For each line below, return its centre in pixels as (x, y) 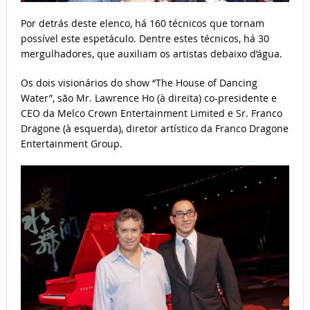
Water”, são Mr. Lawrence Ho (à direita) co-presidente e (148, 98)
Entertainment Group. (71, 144)
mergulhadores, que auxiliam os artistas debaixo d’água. (151, 54)
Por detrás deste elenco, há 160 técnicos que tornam (142, 24)
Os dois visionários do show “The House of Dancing (139, 83)
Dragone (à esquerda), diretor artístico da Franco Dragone (154, 129)
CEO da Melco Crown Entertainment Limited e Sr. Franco (151, 113)
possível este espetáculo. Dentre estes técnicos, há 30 (145, 39)
